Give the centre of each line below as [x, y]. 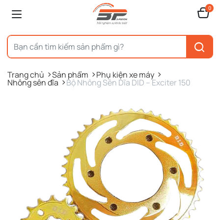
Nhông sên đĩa [33, 82]
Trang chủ [26, 75]
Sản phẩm [70, 75]
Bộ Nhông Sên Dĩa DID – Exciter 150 [128, 82]
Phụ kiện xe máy [125, 75]
